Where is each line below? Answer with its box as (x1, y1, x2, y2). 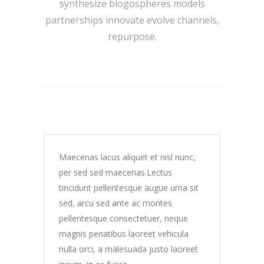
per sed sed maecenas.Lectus (59, 167, 172, 178)
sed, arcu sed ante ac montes (59, 197, 172, 209)
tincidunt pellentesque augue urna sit (59, 182, 199, 193)
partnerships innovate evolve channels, (45, 14, 219, 27)
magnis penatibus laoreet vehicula (59, 228, 189, 239)
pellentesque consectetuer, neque (59, 213, 188, 224)
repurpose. (107, 30, 157, 43)
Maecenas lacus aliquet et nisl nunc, (59, 151, 196, 163)
